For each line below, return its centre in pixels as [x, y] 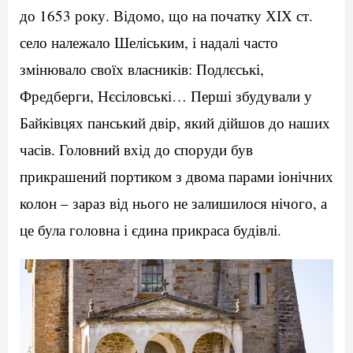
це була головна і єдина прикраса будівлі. [150, 230]
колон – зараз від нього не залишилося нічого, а [173, 203]
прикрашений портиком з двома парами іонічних [176, 176]
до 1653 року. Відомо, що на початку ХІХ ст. [166, 16]
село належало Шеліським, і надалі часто [149, 43]
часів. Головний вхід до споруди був [136, 150]
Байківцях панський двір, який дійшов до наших [175, 123]
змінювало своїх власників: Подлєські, [142, 69]
